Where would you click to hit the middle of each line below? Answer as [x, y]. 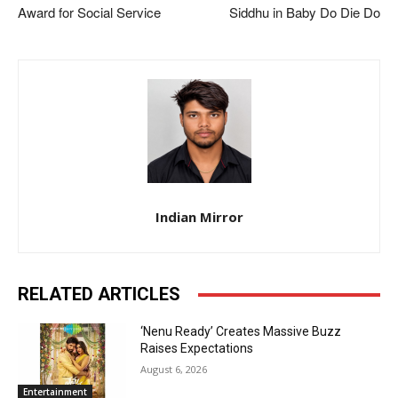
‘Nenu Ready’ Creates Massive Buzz [241, 332]
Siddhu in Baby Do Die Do [304, 12]
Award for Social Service [89, 12]
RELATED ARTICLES [99, 295]
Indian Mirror [199, 217]
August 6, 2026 [174, 370]
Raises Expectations [197, 349]
